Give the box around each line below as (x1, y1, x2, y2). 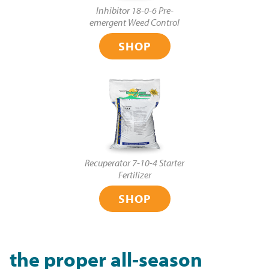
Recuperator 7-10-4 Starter (85, 157, 184, 169)
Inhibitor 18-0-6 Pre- (95, 4, 174, 17)
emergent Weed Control (89, 16, 180, 29)
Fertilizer (118, 169, 151, 181)
